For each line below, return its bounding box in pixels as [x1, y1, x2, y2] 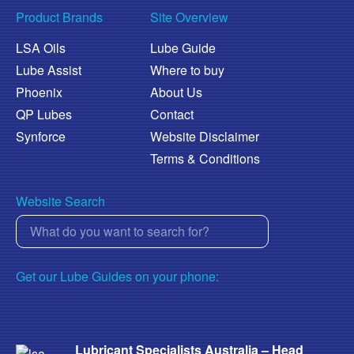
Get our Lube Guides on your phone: [16, 266, 219, 285]
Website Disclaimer [150, 126, 259, 145]
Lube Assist [16, 60, 81, 79]
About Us [150, 82, 202, 101]
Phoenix [16, 82, 62, 101]
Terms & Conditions [150, 149, 260, 168]
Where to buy [150, 60, 224, 79]
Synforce [16, 126, 66, 145]
